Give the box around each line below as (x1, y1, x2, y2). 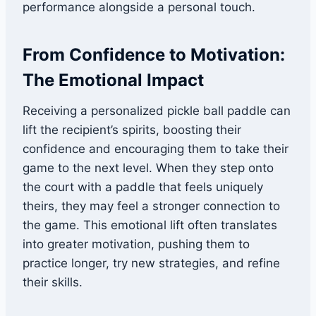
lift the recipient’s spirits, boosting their (23, 123, 241, 138)
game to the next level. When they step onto (23, 161, 274, 176)
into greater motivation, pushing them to (23, 237, 250, 252)
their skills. (23, 275, 83, 290)
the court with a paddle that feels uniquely (23, 180, 263, 195)
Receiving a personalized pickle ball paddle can (23, 104, 291, 119)
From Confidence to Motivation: (23, 44, 285, 66)
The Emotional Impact (23, 70, 204, 91)
